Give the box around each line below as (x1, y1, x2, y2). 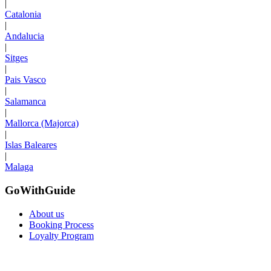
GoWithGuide (5, 184, 75, 197)
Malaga (5, 162, 33, 172)
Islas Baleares (5, 140, 57, 151)
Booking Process (29, 219, 94, 230)
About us (29, 208, 64, 219)
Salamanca (5, 96, 46, 107)
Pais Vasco (5, 74, 46, 85)
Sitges (5, 53, 28, 64)
